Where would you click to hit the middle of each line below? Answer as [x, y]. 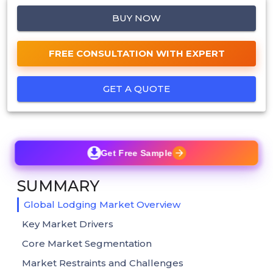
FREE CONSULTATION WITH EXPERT [136, 53]
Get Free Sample [136, 153]
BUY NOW [136, 18]
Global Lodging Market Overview [103, 204]
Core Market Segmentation [87, 243]
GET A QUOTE [136, 88]
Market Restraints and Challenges [103, 263]
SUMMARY [58, 186]
